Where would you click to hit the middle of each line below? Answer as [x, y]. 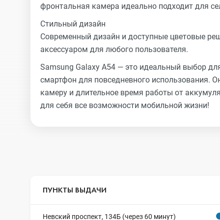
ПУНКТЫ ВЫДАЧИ [75, 190]
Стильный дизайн [73, 24]
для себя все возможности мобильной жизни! [125, 105]
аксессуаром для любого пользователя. [114, 49]
